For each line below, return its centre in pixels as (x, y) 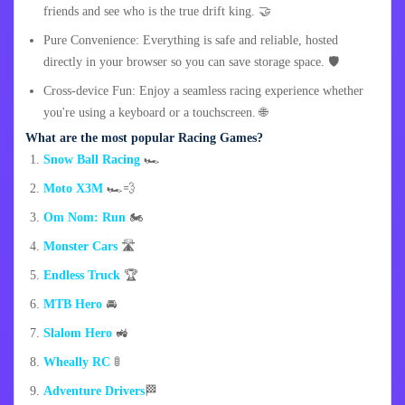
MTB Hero (73, 305)
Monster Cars (80, 247)
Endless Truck (82, 276)
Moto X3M (73, 189)
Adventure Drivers (94, 391)
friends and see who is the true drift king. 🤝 (157, 12)
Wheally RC (77, 363)
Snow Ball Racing (92, 160)
